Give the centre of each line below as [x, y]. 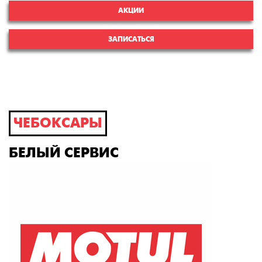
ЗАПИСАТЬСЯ [131, 39]
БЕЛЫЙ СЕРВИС [64, 153]
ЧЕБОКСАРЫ [58, 123]
